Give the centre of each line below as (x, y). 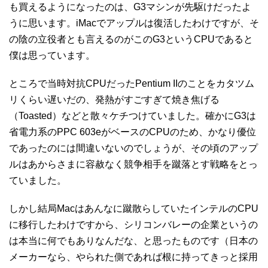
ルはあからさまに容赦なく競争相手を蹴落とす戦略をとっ (133, 164)
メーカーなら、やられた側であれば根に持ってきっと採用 (133, 257)
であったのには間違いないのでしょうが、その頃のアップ (133, 148)
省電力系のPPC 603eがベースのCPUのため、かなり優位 (133, 132)
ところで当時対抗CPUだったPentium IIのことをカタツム (132, 83)
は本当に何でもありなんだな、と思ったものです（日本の (133, 240)
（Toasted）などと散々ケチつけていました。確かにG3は (133, 115)
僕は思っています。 (52, 55)
